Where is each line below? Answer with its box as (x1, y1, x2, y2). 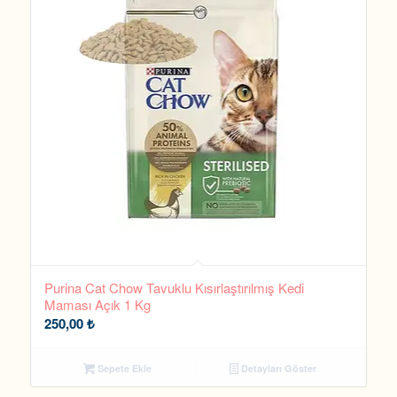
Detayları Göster (238, 362, 317, 376)
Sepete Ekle (94, 362, 152, 376)
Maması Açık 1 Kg (43, 295, 151, 315)
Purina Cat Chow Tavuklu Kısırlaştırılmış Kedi (43, 278, 304, 298)
